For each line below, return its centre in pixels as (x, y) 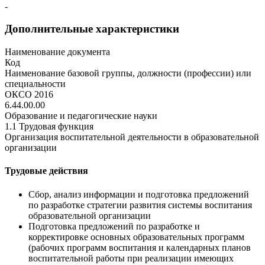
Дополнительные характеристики (92, 29)
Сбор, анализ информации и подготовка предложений (139, 194)
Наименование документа (57, 52)
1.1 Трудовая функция (49, 127)
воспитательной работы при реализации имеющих (131, 258)
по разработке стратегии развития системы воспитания (140, 205)
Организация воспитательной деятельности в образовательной (132, 137)
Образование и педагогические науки (81, 116)
